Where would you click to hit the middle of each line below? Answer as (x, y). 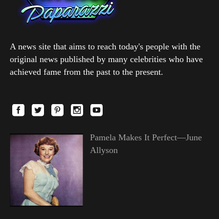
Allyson (104, 150)
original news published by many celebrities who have (106, 59)
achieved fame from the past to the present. (87, 72)
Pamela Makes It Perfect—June (146, 138)
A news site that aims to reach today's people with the (105, 47)
